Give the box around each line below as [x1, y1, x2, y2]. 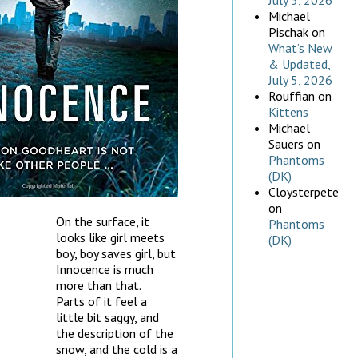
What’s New [268, 40, 332, 57]
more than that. [56, 276, 141, 293]
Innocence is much [56, 261, 153, 277]
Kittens [268, 104, 308, 121]
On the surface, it [56, 213, 149, 229]
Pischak [268, 24, 308, 41]
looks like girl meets [56, 229, 165, 245]
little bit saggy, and [56, 308, 159, 325]
